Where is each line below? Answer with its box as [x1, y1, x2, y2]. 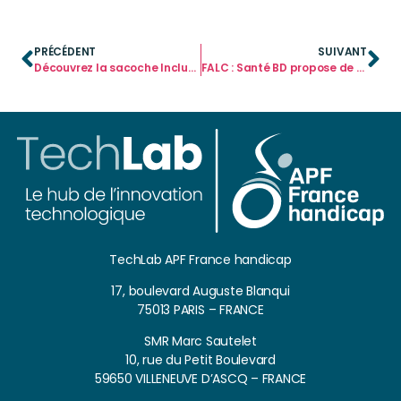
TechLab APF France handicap [109, 251, 292, 269]
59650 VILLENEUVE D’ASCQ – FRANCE [94, 370, 307, 388]
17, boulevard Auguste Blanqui [111, 282, 290, 301]
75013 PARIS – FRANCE [137, 301, 264, 320]
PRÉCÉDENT [34, 44, 97, 60]
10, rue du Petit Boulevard [125, 351, 276, 370]
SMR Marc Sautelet [144, 332, 257, 351]
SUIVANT [318, 44, 367, 60]
